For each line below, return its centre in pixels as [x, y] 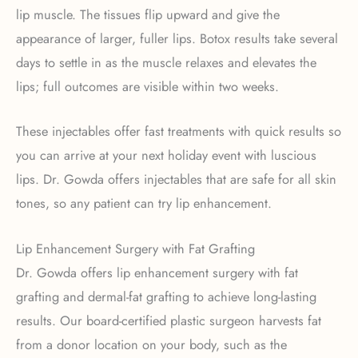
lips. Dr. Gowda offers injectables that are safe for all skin [176, 179]
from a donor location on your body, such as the [151, 344]
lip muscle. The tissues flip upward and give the [148, 15]
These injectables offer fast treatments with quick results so [179, 131]
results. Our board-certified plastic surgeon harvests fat [169, 320]
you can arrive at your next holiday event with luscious [166, 155]
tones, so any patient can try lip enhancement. [144, 203]
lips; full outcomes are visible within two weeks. [149, 87]
